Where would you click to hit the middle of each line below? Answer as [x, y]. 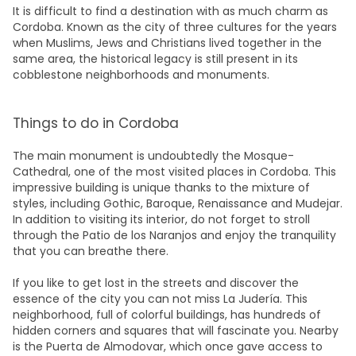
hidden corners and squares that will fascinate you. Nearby [176, 331]
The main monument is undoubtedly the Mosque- [153, 156]
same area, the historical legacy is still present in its [155, 59]
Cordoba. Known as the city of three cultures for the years [175, 27]
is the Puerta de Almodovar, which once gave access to [168, 346]
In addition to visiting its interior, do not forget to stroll [161, 219]
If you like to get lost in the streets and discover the [156, 283]
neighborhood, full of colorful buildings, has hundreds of [167, 315]
